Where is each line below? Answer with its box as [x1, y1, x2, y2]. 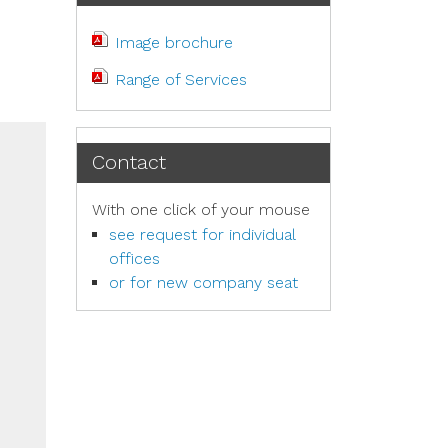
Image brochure [115, 33, 233, 52]
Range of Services [115, 70, 247, 89]
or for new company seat [109, 273, 298, 292]
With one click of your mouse [92, 200, 310, 219]
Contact [92, 150, 166, 174]
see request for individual [109, 225, 295, 244]
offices [109, 249, 160, 268]
